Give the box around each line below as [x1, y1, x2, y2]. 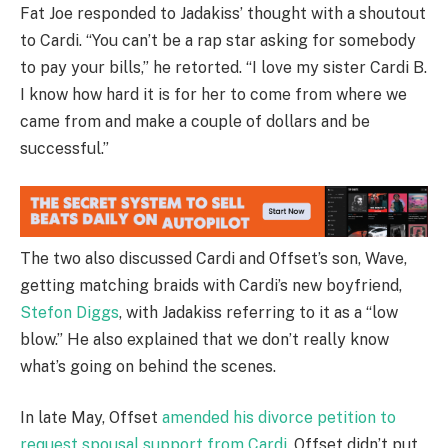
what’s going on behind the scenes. [20, 356, 276, 376]
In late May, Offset [20, 408, 162, 428]
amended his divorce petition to [162, 408, 396, 428]
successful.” [20, 138, 109, 158]
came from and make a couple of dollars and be [20, 111, 370, 131]
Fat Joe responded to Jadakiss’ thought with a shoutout [20, 3, 426, 23]
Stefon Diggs [20, 302, 119, 322]
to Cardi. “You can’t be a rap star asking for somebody [20, 30, 416, 50]
